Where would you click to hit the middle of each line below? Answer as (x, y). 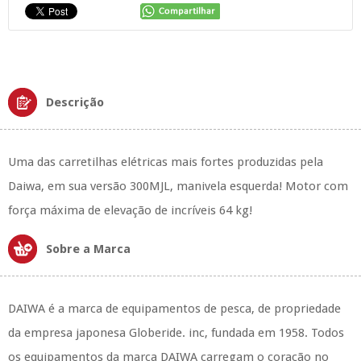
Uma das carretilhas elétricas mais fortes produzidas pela (166, 162)
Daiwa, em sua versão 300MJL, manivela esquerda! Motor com (178, 186)
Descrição (75, 102)
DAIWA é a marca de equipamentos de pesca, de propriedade (174, 309)
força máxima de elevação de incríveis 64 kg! (130, 210)
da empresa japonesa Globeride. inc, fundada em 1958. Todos (176, 333)
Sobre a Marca (88, 249)
